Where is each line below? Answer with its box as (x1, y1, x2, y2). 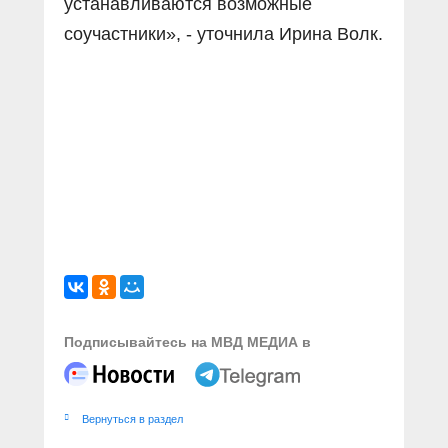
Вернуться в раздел (82, 412, 183, 425)
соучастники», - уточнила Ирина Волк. (64, 23, 383, 44)
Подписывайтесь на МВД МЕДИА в (64, 333, 311, 350)
